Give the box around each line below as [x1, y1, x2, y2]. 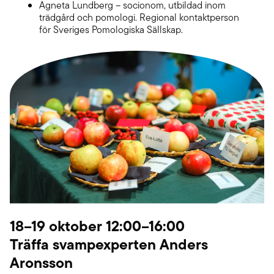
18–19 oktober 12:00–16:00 [10, 214, 185, 237]
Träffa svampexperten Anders [10, 232, 208, 256]
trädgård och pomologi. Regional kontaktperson [39, 10, 239, 24]
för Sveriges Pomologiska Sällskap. [39, 23, 183, 37]
